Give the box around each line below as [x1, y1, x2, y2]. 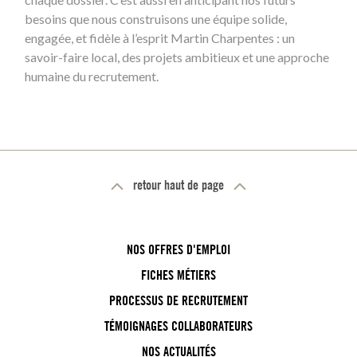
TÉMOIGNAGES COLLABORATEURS [104, 318, 253, 335]
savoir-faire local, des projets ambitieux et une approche [25, 49, 329, 65]
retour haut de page [133, 177, 224, 194]
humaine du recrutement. [25, 69, 159, 84]
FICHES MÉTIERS [141, 267, 216, 284]
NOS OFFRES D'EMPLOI [127, 241, 230, 258]
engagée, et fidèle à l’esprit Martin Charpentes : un [25, 30, 295, 45]
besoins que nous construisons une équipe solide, [25, 11, 287, 26]
